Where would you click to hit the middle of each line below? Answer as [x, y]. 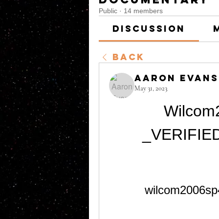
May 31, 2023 [151, 88]
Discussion [149, 29]
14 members [143, 11]
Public [108, 11]
